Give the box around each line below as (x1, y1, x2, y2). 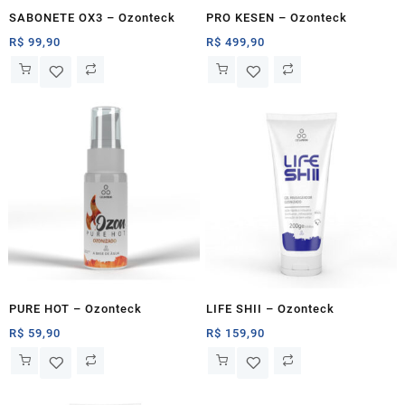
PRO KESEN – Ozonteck (206, 10, 348, 24)
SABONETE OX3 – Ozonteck (9, 10, 175, 24)
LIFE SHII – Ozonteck (206, 302, 335, 316)
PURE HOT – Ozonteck (9, 302, 142, 316)
